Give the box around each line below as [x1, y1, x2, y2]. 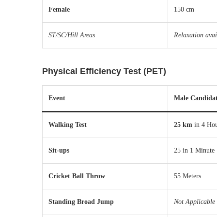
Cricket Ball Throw [48, 172, 105, 180]
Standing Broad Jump [48, 198, 114, 205]
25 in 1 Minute [174, 147, 215, 154]
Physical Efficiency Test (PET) [42, 66, 166, 76]
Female [48, 6, 70, 13]
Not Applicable [174, 198, 215, 205]
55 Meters [174, 172, 201, 180]
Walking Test [48, 121, 87, 128]
